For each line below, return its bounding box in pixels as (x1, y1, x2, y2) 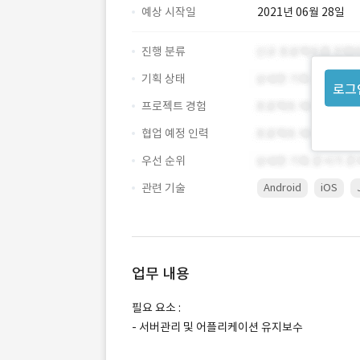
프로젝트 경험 (141, 99, 207, 113)
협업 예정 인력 (141, 126, 209, 141)
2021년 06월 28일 (257, 5, 345, 19)
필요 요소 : (132, 301, 181, 315)
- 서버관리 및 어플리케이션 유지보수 (132, 320, 303, 334)
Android (264, 181, 301, 194)
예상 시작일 (141, 5, 196, 19)
